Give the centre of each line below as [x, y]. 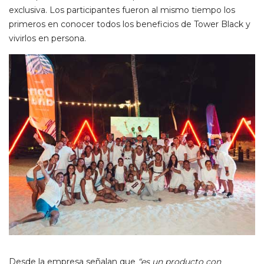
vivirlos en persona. [47, 39]
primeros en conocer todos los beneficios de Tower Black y [130, 24]
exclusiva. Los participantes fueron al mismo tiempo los [122, 10]
